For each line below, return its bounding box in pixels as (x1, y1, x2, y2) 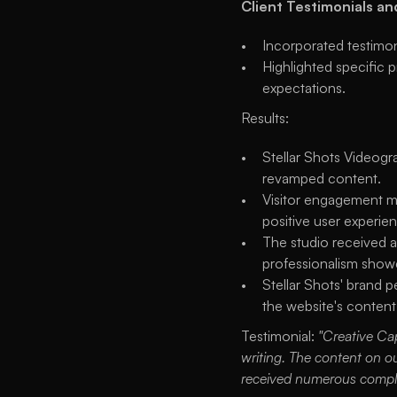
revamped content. (262, 169, 381, 187)
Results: (241, 109, 289, 127)
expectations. (262, 79, 346, 97)
